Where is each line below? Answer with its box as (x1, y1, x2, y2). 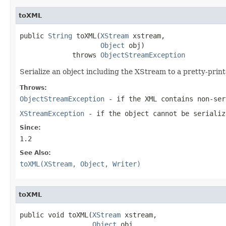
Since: (20, 124, 41, 131)
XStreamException (20, 109, 84, 118)
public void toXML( (20, 210, 92, 219)
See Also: (20, 149, 51, 156)
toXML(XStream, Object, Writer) (20, 159, 141, 168)
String (48, 31, 72, 40)
